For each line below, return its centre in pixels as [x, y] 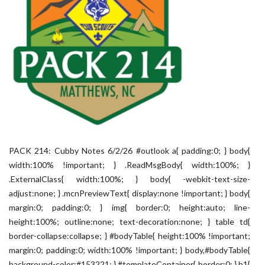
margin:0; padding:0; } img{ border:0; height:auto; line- [130, 207]
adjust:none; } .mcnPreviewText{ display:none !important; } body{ [130, 193]
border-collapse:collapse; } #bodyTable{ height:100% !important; [130, 236]
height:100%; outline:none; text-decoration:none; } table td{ [130, 222]
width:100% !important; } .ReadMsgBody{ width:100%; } [130, 165]
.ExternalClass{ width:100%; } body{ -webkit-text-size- [130, 179]
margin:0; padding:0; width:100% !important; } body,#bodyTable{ [130, 250]
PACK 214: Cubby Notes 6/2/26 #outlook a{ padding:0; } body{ [130, 151]
